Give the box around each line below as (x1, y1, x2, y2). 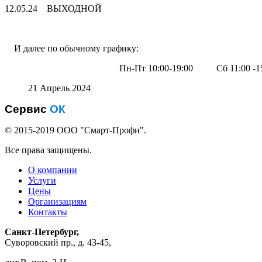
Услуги (28, 175, 56, 185)
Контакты (28, 206, 67, 217)
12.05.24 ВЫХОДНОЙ (5, 3, 106, 13)
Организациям (28, 196, 87, 206)
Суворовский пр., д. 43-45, (5, 237, 111, 247)
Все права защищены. (5, 144, 92, 155)
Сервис (5, 102, 50, 115)
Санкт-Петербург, (5, 226, 79, 237)
